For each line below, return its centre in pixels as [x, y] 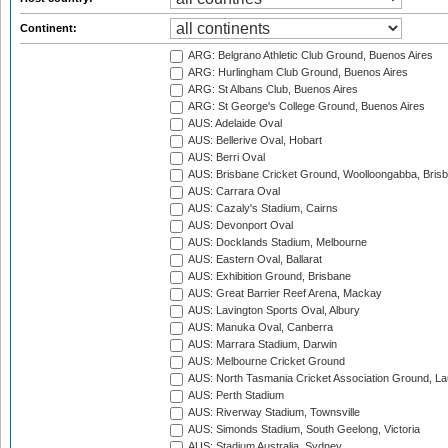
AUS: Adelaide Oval [234, 123]
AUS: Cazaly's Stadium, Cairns [262, 208]
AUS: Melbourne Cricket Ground [265, 361]
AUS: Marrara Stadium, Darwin [261, 344]
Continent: [50, 28]
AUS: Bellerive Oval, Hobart [254, 140]
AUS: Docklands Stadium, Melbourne [276, 242]
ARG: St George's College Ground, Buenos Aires [305, 106]
